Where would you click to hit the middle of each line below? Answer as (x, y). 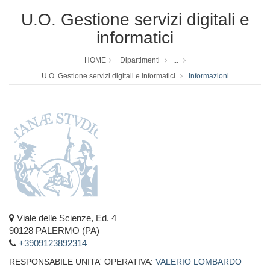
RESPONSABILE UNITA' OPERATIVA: (82, 262)
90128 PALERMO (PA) (54, 231)
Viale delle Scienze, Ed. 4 (65, 218)
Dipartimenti (140, 61)
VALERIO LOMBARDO (199, 262)
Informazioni (209, 76)
